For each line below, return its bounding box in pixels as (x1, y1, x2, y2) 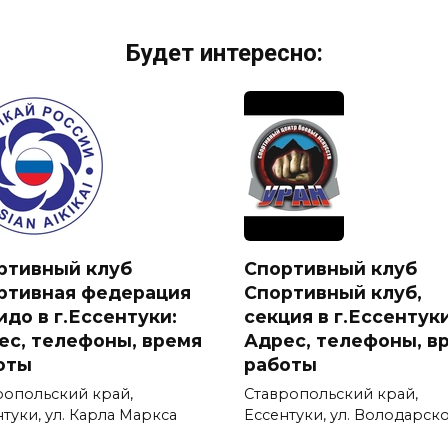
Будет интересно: (125, 38, 323, 67)
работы (244, 353, 317, 375)
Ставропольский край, (244, 384, 418, 403)
